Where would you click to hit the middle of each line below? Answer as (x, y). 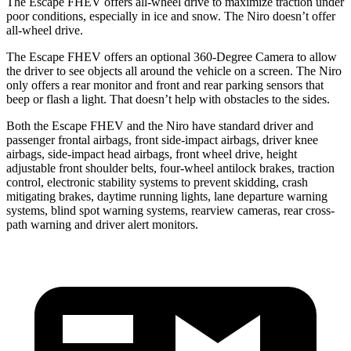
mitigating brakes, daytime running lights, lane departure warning (167, 196)
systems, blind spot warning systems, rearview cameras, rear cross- (170, 210)
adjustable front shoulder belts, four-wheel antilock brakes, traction (170, 168)
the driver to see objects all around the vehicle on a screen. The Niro (174, 71)
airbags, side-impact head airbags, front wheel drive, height (152, 154)
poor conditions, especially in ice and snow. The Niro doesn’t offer (171, 16)
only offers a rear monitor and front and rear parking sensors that (165, 85)
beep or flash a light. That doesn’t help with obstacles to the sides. (168, 99)
